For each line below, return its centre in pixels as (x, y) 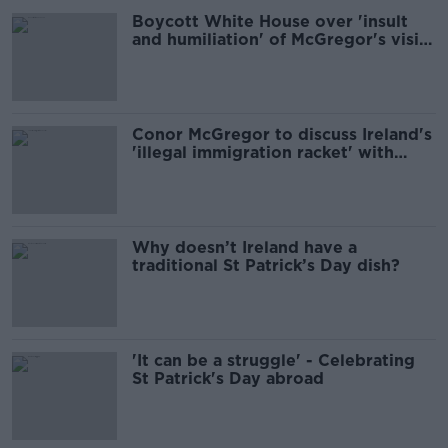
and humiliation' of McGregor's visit (279, 39)
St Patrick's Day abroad (228, 378)
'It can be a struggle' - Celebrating (273, 360)
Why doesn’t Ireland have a (244, 247)
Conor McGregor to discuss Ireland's (282, 134)
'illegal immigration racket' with (263, 152)
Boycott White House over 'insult (270, 21)
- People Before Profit (223, 57)
